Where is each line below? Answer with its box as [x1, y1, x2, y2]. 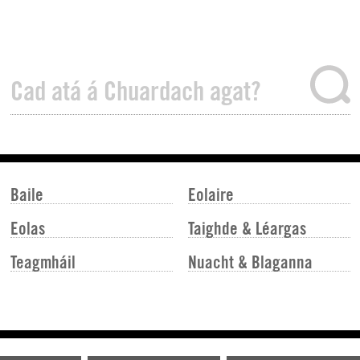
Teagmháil [10, 252, 76, 273]
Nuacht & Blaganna [187, 252, 313, 273]
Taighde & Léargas [187, 218, 306, 239]
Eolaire [187, 184, 234, 205]
